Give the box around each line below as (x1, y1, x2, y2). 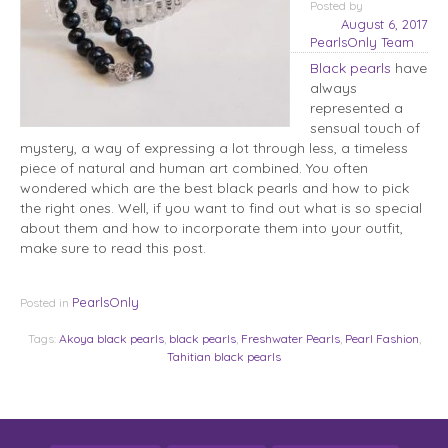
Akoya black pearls (58, 331, 164, 347)
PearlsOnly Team (310, 33, 414, 50)
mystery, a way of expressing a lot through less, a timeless (20, 139, 408, 158)
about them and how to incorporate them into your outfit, (20, 219, 403, 238)
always (310, 79, 357, 98)
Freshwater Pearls (240, 331, 340, 347)
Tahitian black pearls (167, 349, 281, 365)
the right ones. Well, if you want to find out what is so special (20, 199, 422, 218)
